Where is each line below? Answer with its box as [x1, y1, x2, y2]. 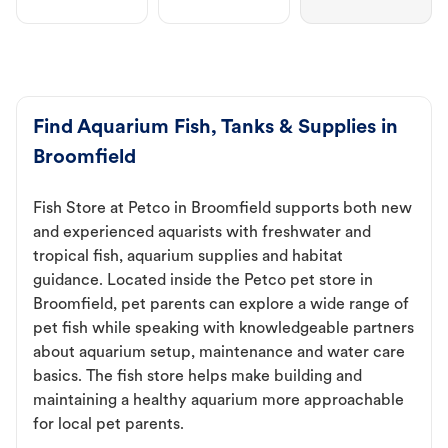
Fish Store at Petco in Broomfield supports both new [33, 201, 412, 218]
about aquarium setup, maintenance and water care [33, 345, 405, 362]
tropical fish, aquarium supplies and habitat [33, 249, 343, 266]
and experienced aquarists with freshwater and [33, 225, 371, 242]
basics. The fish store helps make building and [33, 369, 362, 386]
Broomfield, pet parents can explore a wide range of [33, 297, 409, 314]
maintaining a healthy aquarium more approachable [33, 393, 404, 410]
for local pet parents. [33, 417, 184, 434]
